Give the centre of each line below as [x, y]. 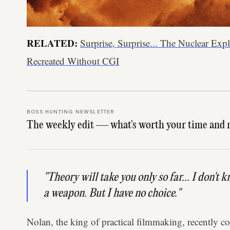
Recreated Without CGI [73, 61]
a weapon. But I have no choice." [112, 193]
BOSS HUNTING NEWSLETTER [71, 111]
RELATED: [53, 43]
